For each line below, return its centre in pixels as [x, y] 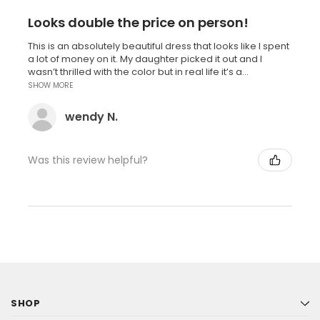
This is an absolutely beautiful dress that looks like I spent [159, 46]
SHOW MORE [51, 86]
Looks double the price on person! [138, 23]
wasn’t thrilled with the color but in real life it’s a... [138, 72]
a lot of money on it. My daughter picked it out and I [145, 59]
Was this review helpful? [88, 160]
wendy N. [91, 117]
